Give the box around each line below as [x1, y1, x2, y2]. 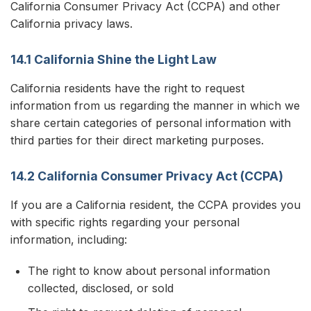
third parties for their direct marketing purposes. [10, 133, 264, 147]
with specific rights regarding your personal [10, 215, 239, 229]
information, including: [10, 233, 127, 246]
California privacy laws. [10, 17, 133, 31]
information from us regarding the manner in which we [10, 99, 300, 112]
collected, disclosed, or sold [28, 281, 174, 295]
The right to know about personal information [28, 264, 270, 278]
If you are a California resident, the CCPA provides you [10, 198, 301, 212]
